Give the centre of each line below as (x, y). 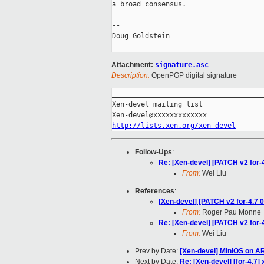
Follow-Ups (154, 152)
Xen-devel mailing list (157, 105)
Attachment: (133, 65)
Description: (131, 76)
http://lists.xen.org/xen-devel (174, 126)
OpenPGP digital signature (193, 76)
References (155, 191)
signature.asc (182, 65)
